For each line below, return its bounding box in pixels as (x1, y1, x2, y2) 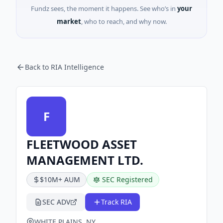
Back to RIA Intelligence (25, 62, 104, 72)
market (56, 17, 81, 26)
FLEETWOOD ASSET (26, 136, 137, 152)
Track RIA (101, 197, 132, 207)
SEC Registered (102, 175, 153, 184)
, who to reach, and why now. (81, 17, 167, 26)
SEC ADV (42, 197, 70, 207)
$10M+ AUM (40, 175, 80, 184)
